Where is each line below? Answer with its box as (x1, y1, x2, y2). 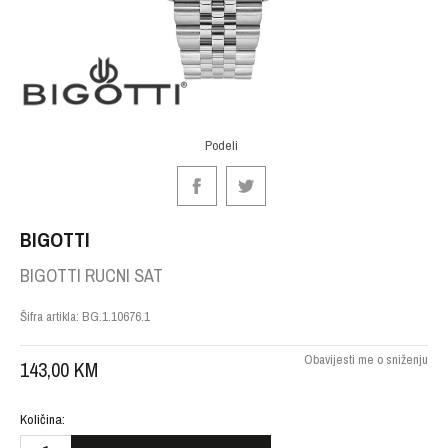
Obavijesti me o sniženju (304, 351, 428, 368)
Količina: (20, 410, 65, 428)
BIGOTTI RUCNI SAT (20, 263, 163, 288)
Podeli (205, 137, 238, 154)
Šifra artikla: (20, 308, 82, 325)
